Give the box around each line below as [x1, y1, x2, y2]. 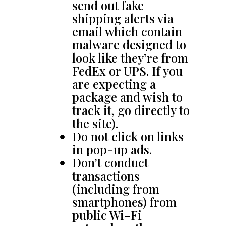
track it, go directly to [72, 102, 190, 118]
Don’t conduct [72, 154, 148, 171]
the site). [72, 115, 121, 131]
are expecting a [72, 76, 156, 92]
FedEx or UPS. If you [72, 63, 183, 79]
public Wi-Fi [72, 207, 142, 223]
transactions [72, 167, 140, 184]
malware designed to [72, 36, 186, 52]
